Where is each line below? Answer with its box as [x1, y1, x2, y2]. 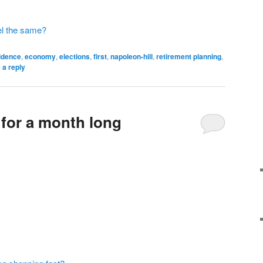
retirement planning [156, 51, 221, 62]
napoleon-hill [110, 51, 153, 62]
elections [59, 51, 90, 62]
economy [25, 51, 56, 62]
